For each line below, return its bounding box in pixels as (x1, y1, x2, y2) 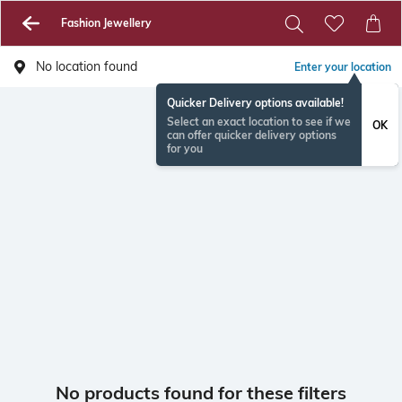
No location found (36, 58, 137, 74)
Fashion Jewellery (60, 16, 152, 30)
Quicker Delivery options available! (167, 96, 344, 109)
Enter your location (294, 60, 391, 74)
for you (167, 142, 203, 155)
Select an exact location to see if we (167, 115, 351, 128)
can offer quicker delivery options (167, 128, 336, 142)
